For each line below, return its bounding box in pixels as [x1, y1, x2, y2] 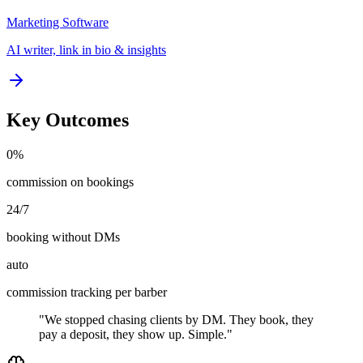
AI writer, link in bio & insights [6, 42, 166, 57]
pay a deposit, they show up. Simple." [39, 327, 233, 341]
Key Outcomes [6, 109, 129, 130]
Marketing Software [6, 15, 109, 29]
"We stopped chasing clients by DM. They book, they [39, 312, 314, 327]
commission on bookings [6, 174, 134, 189]
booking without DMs [6, 229, 120, 244]
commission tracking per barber [6, 284, 167, 299]
